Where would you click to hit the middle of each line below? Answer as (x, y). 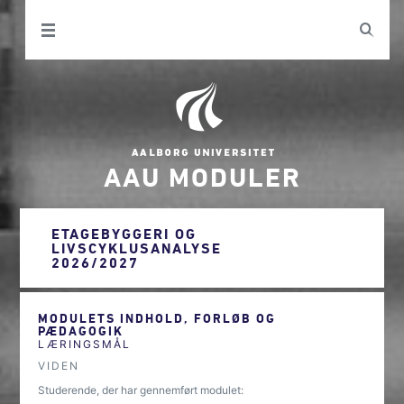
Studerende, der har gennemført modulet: (141, 390)
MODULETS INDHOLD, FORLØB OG (157, 318)
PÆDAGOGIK (81, 331)
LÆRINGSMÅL (85, 344)
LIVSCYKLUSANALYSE (137, 248)
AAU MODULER (202, 176)
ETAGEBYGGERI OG (124, 234)
